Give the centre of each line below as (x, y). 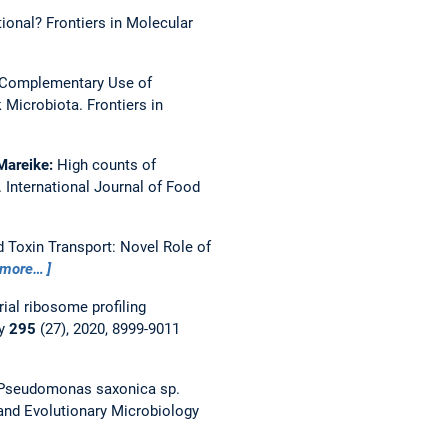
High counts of (106, 164)
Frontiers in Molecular (119, 22)
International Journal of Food (102, 186)
